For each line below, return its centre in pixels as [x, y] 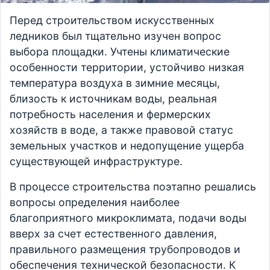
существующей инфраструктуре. [96, 162]
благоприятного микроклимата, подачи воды [128, 218]
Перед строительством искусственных [112, 20]
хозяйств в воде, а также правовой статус [121, 130]
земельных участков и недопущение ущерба [127, 146]
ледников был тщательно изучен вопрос [115, 36]
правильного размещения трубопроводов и [125, 250]
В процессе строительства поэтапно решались [133, 187]
